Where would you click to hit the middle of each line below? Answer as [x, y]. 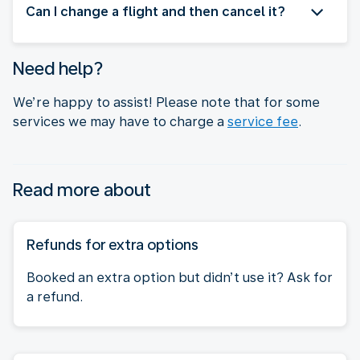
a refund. [55, 297]
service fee [263, 121]
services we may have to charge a [120, 121]
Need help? [58, 68]
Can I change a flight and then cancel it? [155, 11]
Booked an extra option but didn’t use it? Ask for [180, 277]
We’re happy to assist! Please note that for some [166, 102]
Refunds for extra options [112, 244]
